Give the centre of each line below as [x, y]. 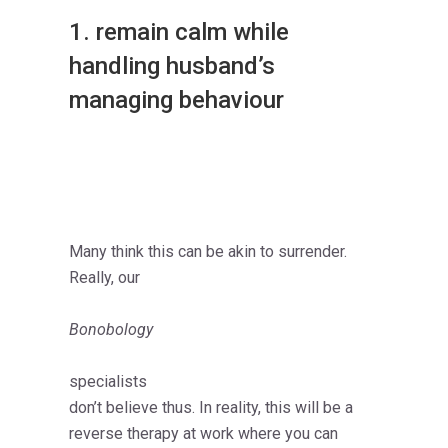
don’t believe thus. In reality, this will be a [211, 408]
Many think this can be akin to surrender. [208, 252]
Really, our [104, 278]
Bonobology [111, 330]
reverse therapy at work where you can [203, 434]
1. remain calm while [179, 32]
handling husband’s [172, 66]
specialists [108, 382]
